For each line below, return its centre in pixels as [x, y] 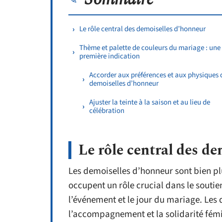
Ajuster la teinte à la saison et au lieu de [150, 102]
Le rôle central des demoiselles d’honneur [142, 29]
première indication [110, 56]
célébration [107, 111]
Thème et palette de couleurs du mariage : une [150, 48]
